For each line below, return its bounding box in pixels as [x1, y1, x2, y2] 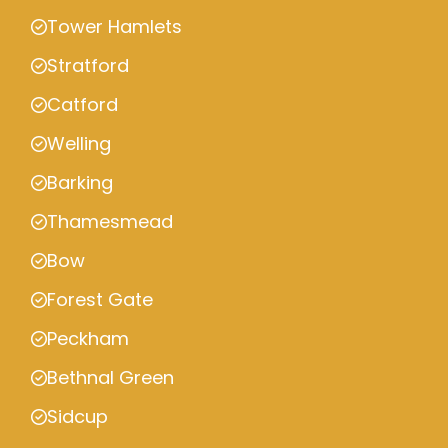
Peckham [47, 326, 129, 352]
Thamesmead [47, 209, 173, 235]
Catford [47, 92, 118, 118]
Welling [47, 131, 111, 157]
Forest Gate [47, 287, 153, 313]
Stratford [47, 53, 129, 79]
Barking [47, 170, 113, 196]
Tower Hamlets [47, 14, 182, 40]
